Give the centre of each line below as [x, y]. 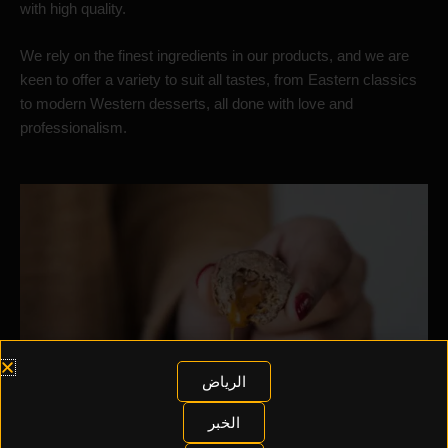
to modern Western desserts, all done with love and [186, 104]
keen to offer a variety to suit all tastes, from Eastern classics [218, 80]
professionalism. [73, 128]
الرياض [224, 381]
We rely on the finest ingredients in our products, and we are [214, 56]
